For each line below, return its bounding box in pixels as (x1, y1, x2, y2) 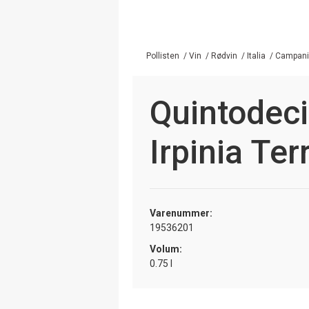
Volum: (150, 243, 182, 255)
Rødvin (211, 50, 237, 61)
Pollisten (146, 50, 179, 61)
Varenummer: (150, 207, 212, 219)
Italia (247, 50, 266, 61)
